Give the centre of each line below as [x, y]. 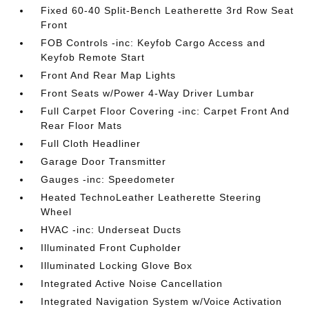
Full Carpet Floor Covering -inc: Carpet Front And [166, 111]
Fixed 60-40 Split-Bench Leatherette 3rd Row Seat [168, 10]
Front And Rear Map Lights [109, 75]
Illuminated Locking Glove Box [117, 265]
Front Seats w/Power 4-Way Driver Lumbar [148, 93]
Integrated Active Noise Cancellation [132, 283]
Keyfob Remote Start [93, 57]
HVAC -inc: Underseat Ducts [111, 229]
